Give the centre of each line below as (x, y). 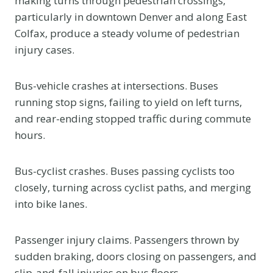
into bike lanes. (51, 204)
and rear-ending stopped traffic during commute (133, 118)
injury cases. (44, 49)
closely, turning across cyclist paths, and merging (133, 187)
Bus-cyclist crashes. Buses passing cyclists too (125, 171)
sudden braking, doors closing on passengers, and (136, 256)
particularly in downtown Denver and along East (131, 16)
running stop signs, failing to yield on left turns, (128, 102)
